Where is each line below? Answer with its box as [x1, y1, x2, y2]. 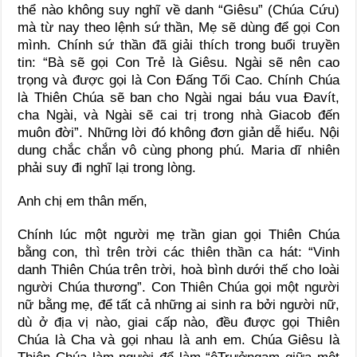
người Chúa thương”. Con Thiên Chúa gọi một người [18, 279, 339, 295]
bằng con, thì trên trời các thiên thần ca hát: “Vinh [18, 244, 339, 260]
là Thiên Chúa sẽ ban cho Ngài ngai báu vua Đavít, [18, 89, 339, 105]
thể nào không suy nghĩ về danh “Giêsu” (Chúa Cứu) [18, 2, 339, 18]
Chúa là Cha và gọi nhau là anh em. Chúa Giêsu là [18, 331, 339, 347]
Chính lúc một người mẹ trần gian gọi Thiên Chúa [18, 226, 339, 242]
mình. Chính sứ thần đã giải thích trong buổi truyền [18, 37, 339, 53]
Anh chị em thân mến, [18, 193, 148, 209]
